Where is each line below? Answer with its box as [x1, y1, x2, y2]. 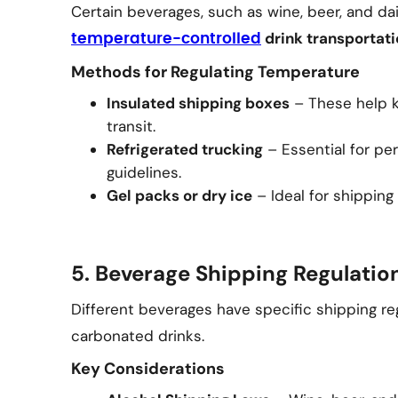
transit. [107, 116, 155, 136]
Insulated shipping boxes [107, 93, 290, 113]
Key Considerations [71, 358, 225, 379]
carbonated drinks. [71, 326, 204, 346]
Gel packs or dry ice [107, 186, 252, 205]
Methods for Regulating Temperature [71, 61, 360, 83]
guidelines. [107, 163, 181, 182]
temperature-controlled [71, 31, 261, 46]
